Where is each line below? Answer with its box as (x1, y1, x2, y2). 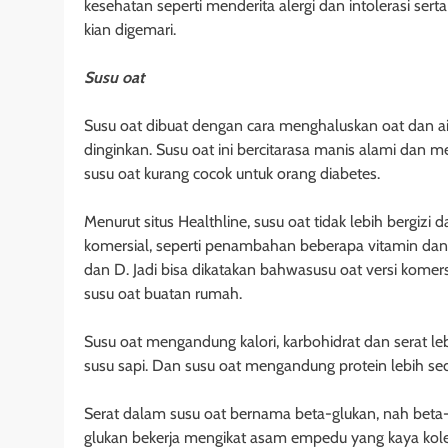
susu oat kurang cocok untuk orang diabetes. (84, 164, 380, 184)
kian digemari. (84, 20, 176, 40)
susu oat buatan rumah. (84, 284, 242, 304)
